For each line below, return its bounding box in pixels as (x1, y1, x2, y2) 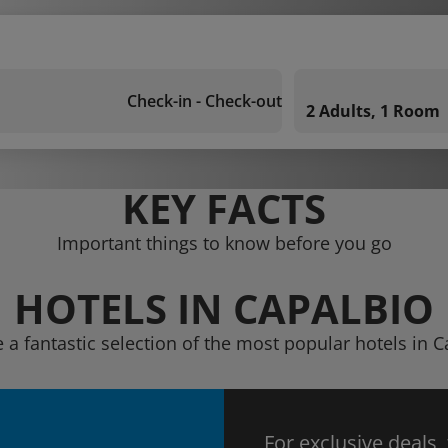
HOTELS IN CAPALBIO (14, 281, 434, 336)
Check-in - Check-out (127, 90, 282, 112)
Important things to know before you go (56, 231, 392, 255)
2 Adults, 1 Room (306, 100, 440, 122)
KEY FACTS (122, 181, 326, 236)
